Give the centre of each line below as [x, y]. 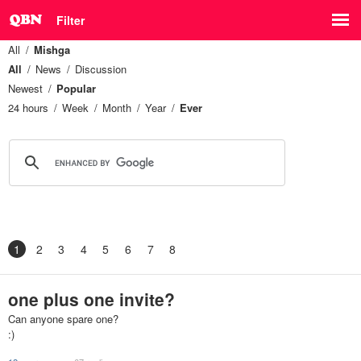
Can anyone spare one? [63, 319]
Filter [71, 20]
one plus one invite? [91, 299]
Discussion [101, 69]
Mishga [52, 50]
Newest [25, 88]
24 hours [28, 108]
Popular [76, 88]
